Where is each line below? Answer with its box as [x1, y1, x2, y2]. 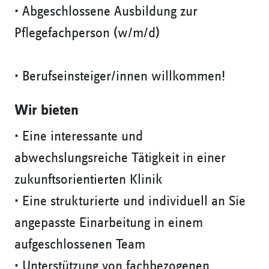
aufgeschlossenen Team [14, 237, 145, 252]
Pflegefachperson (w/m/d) [14, 26, 160, 41]
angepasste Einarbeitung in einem [14, 216, 203, 231]
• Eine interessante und [14, 129, 143, 144]
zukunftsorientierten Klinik [14, 172, 163, 187]
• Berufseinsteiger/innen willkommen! [14, 69, 225, 84]
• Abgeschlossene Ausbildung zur [14, 4, 198, 19]
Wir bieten [14, 103, 79, 119]
